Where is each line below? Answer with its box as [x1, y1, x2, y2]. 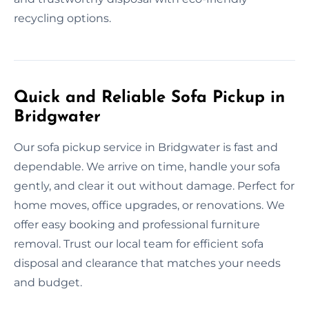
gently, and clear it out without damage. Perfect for [14, 179, 295, 192]
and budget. [14, 275, 82, 289]
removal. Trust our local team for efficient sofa [14, 237, 263, 250]
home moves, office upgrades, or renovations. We [14, 198, 285, 212]
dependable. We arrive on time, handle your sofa [14, 159, 280, 173]
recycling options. [14, 11, 111, 25]
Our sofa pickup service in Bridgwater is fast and [14, 140, 278, 154]
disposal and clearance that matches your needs [14, 256, 281, 270]
